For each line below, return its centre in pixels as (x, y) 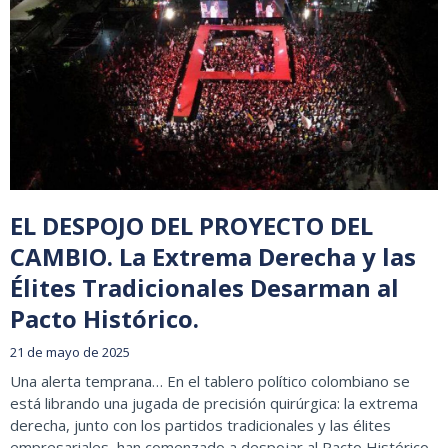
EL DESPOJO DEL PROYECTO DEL (191, 226)
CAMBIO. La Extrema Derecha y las (213, 257)
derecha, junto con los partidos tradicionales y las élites (200, 425)
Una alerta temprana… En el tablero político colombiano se (210, 381)
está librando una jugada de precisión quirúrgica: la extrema (214, 403)
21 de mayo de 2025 (70, 352)
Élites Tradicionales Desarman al (204, 288)
